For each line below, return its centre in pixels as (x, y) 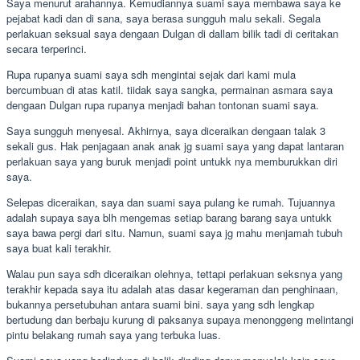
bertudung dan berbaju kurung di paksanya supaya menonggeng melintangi (180, 319)
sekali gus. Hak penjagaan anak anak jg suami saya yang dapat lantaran (175, 145)
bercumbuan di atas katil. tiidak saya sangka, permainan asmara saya (170, 89)
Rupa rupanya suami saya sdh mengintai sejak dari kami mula (151, 74)
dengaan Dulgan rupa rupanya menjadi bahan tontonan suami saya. (163, 104)
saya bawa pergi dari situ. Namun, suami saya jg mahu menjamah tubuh (174, 232)
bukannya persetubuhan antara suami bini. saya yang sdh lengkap (160, 304)
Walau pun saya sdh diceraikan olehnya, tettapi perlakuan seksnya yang (174, 273)
